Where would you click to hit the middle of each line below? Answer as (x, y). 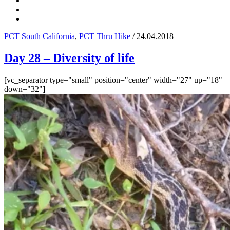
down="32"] (25, 89)
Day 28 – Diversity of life (69, 58)
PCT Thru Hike (105, 36)
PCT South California (40, 36)
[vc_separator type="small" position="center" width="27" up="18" (113, 80)
